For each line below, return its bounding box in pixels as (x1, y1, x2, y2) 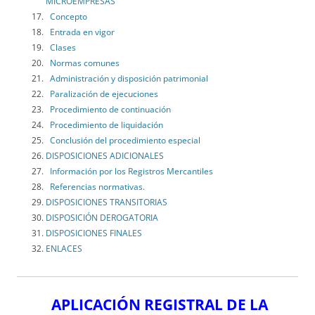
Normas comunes (46, 57, 120, 70)
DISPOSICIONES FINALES (46, 227, 142, 240)
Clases (46, 41, 76, 54)
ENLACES (46, 243, 82, 255)
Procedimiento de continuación (46, 103, 171, 116)
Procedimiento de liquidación (46, 119, 163, 131)
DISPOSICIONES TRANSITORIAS (46, 196, 167, 209)
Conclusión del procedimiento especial (46, 134, 200, 147)
